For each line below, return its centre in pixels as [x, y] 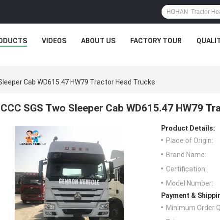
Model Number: [190, 183]
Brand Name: [186, 155]
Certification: [186, 169]
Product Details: [188, 128]
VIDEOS [54, 41]
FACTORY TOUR [156, 41]
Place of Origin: [190, 141]
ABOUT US [98, 41]
